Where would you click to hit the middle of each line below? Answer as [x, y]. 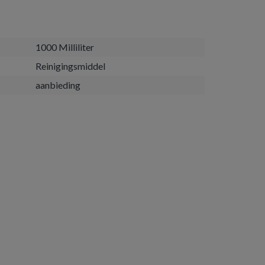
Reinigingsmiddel [70, 66]
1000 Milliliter [65, 47]
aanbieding [58, 85]
